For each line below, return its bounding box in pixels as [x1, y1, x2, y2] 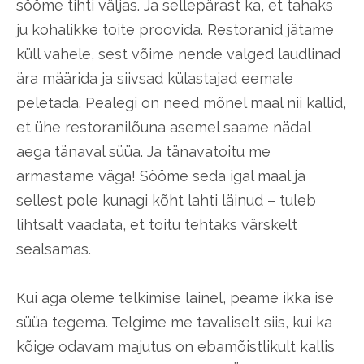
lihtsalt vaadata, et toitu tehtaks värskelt [16, 215, 297, 233]
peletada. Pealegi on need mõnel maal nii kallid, [16, 93, 346, 111]
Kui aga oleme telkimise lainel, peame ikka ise [16, 288, 334, 306]
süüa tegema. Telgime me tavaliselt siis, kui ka [16, 313, 332, 331]
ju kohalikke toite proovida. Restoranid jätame [16, 20, 334, 38]
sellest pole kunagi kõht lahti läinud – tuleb [16, 191, 316, 209]
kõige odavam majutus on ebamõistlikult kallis [16, 337, 335, 355]
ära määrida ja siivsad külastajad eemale [16, 69, 293, 87]
